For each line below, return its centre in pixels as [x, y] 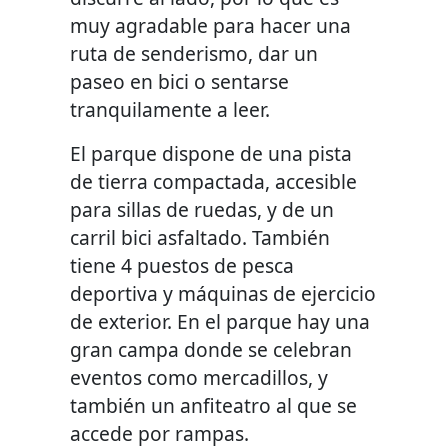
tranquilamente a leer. [170, 109]
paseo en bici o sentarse [180, 81]
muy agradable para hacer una [211, 25]
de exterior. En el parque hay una [220, 321]
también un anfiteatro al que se [214, 405]
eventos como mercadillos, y [199, 377]
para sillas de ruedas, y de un [202, 209]
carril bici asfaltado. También [200, 237]
